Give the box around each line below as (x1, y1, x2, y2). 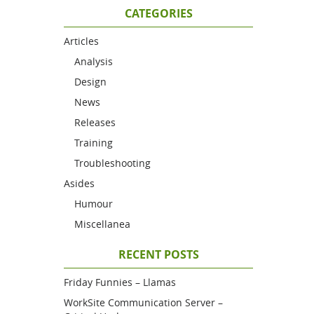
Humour (74, 197, 113, 210)
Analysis (74, 55, 113, 68)
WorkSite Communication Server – (64, 296, 223, 309)
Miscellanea (74, 217, 130, 231)
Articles (64, 34, 99, 48)
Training (74, 136, 113, 149)
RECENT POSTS (118, 247, 199, 262)
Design (74, 75, 107, 88)
